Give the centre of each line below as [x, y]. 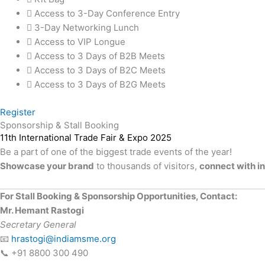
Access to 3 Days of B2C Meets [100, 70]
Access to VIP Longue [80, 42]
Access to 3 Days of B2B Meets [100, 56]
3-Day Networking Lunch [87, 28]
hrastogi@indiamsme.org [64, 238]
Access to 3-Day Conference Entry [107, 14]
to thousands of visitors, [147, 166]
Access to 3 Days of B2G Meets [100, 85]
